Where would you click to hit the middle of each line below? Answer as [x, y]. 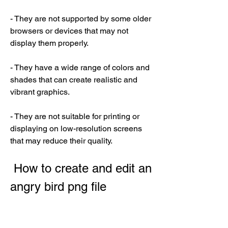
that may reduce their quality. [61, 141]
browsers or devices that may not [69, 31]
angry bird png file [58, 187]
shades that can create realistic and [74, 80]
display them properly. [49, 43]
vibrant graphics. [40, 92]
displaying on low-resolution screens [76, 129]
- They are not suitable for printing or [75, 116]
